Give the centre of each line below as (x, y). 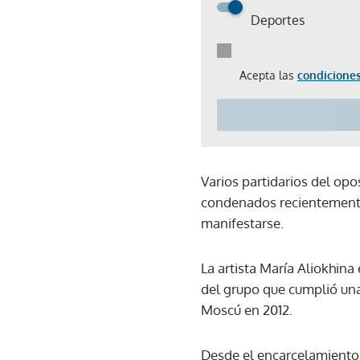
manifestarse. (242, 223)
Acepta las (268, 75)
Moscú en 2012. (247, 309)
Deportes (278, 20)
